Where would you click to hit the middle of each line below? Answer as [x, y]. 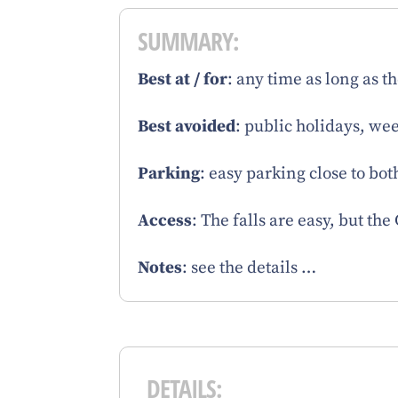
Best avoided [187, 127]
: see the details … [250, 268]
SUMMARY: [189, 41]
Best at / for [183, 80]
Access [165, 221]
